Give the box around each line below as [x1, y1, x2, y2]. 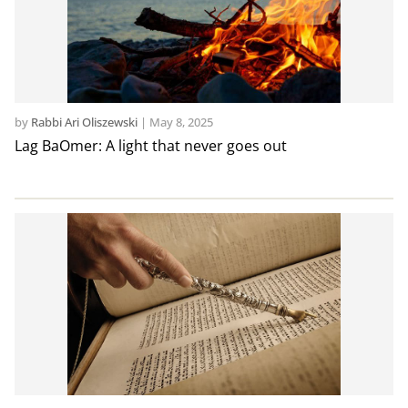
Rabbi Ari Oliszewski [30, 114, 138, 131]
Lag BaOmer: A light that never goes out [14, 136, 287, 157]
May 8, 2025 [148, 114, 213, 131]
